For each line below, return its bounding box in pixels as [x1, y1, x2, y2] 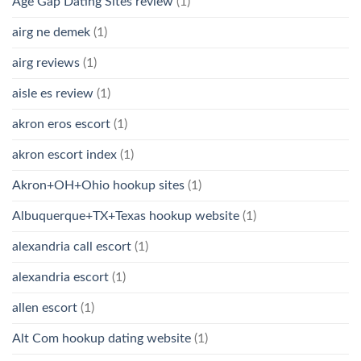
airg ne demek [12, 25, 90, 39]
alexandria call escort [12, 239, 131, 253]
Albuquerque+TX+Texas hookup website [12, 209, 239, 222]
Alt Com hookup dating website [12, 331, 191, 345]
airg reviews [12, 56, 80, 69]
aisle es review [12, 86, 93, 100]
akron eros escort [12, 117, 110, 131]
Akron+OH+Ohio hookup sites [12, 178, 185, 192]
